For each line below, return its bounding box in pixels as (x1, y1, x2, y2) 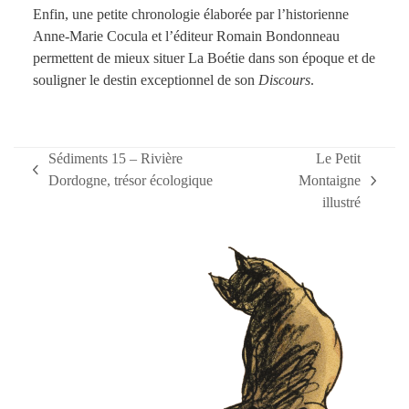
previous (31, 171, 81, 187)
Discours (257, 72, 310, 89)
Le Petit (315, 151, 361, 167)
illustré (321, 194, 361, 211)
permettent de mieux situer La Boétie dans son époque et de (32, 50, 375, 67)
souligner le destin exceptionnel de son (32, 72, 258, 89)
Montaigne (298, 173, 361, 189)
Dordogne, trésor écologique (48, 173, 214, 189)
